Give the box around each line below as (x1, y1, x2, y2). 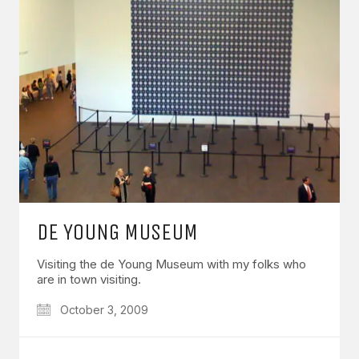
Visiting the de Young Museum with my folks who (37, 256, 306, 272)
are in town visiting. (37, 271, 141, 287)
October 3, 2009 (57, 302, 148, 317)
